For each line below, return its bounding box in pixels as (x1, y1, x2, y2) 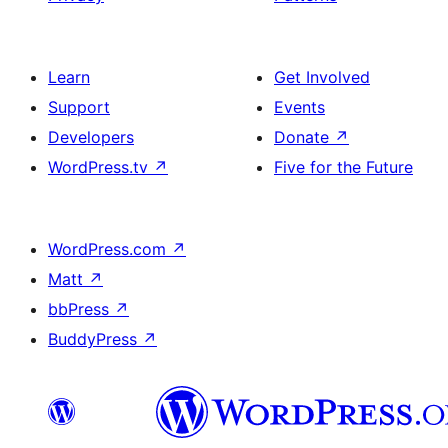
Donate (274, 127, 334, 148)
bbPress (48, 299, 114, 320)
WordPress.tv (48, 157, 153, 178)
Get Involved (274, 67, 370, 88)
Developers (48, 127, 134, 148)
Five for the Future (274, 157, 413, 178)
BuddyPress (48, 329, 142, 350)
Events (274, 97, 325, 118)
